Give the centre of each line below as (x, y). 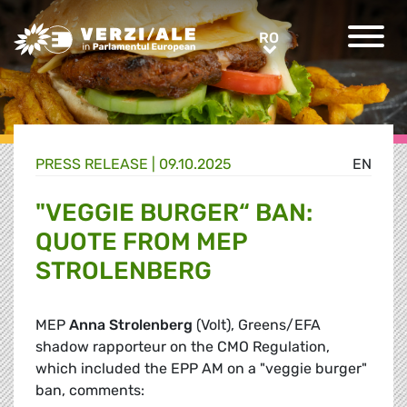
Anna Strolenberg (129, 325)
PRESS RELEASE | (97, 164)
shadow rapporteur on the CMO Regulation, (183, 347)
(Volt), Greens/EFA (257, 325)
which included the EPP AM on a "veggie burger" (201, 369)
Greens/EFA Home (75, 32)
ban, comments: (90, 391)
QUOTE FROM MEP (141, 242)
